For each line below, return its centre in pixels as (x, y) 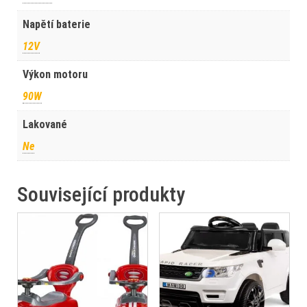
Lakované (45, 124)
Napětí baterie (57, 24)
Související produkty (101, 194)
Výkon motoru (55, 74)
